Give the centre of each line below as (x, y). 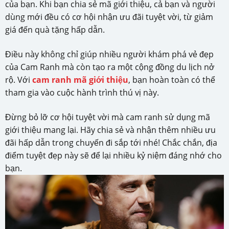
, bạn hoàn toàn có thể (172, 80)
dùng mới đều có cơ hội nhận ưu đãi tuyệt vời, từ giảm (109, 17)
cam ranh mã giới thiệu (80, 80)
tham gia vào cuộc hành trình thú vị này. (82, 93)
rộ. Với (19, 80)
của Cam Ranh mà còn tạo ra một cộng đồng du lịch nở (110, 67)
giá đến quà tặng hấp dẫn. (55, 30)
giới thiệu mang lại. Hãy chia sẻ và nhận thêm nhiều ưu (110, 130)
